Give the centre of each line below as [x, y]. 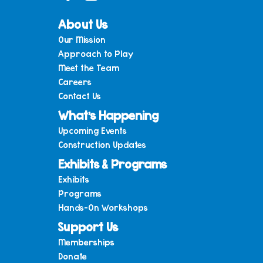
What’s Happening [108, 115]
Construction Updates [102, 145]
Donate [73, 256]
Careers [75, 82]
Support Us [88, 226]
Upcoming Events [92, 131]
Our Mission [82, 40]
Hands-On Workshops [103, 207]
